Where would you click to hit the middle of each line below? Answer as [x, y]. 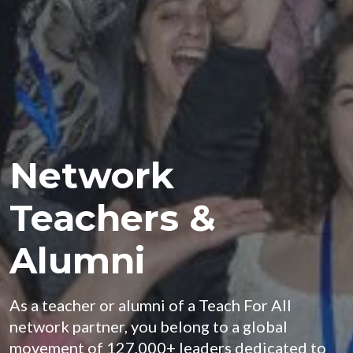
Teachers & [113, 218]
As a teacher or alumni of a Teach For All [150, 305]
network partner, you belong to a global [149, 326]
